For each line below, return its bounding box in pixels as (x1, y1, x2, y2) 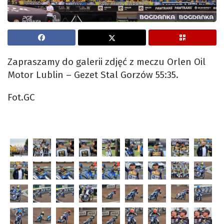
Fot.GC (7, 91, 35, 103)
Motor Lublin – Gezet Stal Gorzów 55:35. (7, 69, 178, 81)
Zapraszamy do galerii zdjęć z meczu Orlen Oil (7, 56, 205, 68)
